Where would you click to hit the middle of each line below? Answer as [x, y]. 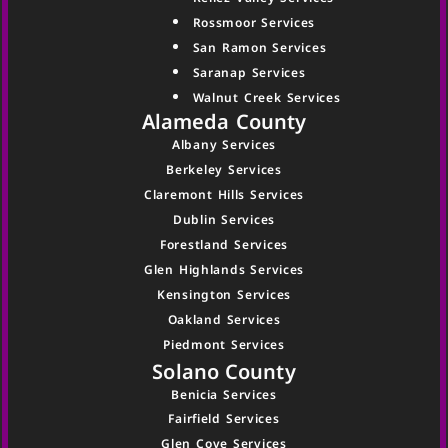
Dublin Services [224, 220]
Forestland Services [224, 245]
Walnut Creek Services [266, 98]
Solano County [224, 371]
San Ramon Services [259, 48]
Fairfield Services [224, 419]
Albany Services [224, 145]
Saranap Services [249, 73]
